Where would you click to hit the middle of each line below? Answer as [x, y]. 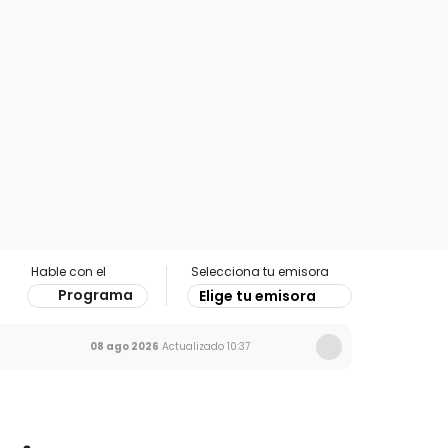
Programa [95, 295]
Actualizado [191, 346]
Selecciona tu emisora [260, 271]
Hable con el [68, 271]
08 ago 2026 [124, 346]
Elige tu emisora [257, 296]
